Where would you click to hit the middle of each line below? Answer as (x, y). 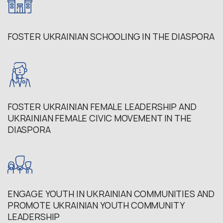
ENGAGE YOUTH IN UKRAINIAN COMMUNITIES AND (111, 194)
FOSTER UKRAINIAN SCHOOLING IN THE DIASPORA (111, 36)
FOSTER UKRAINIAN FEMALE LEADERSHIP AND (102, 107)
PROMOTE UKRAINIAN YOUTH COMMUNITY (96, 206)
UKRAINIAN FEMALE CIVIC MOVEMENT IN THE (100, 118)
